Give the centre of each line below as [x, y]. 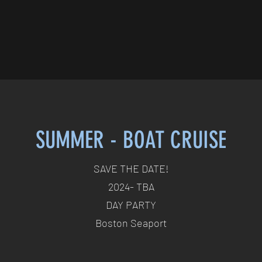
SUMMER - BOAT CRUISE [131, 140]
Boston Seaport [131, 223]
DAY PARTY [131, 205]
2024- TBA [131, 187]
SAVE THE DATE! [131, 168]
